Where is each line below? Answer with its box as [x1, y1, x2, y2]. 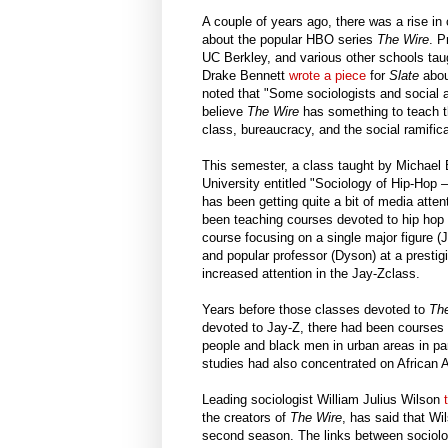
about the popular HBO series [202, 32, 377, 48]
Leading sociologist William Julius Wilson [202, 392, 444, 408]
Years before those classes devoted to [202, 302, 429, 318]
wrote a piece [289, 68, 366, 84]
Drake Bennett [202, 68, 289, 84]
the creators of [202, 410, 290, 426]
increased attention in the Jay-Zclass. [202, 266, 420, 282]
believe [202, 104, 247, 120]
